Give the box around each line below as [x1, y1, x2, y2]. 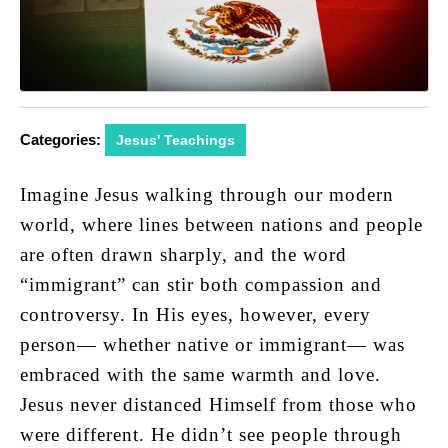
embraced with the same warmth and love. [20, 363, 381, 385]
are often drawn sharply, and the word [20, 243, 347, 265]
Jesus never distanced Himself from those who [20, 393, 417, 415]
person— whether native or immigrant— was [20, 333, 405, 355]
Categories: [20, 130, 101, 148]
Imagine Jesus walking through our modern [20, 183, 394, 205]
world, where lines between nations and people [20, 213, 423, 235]
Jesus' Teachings [116, 131, 235, 148]
